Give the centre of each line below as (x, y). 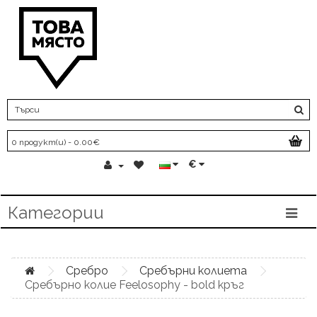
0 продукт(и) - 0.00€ (56, 142)
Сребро (87, 271)
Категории (56, 213)
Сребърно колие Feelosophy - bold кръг (134, 285)
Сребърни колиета (193, 271)
